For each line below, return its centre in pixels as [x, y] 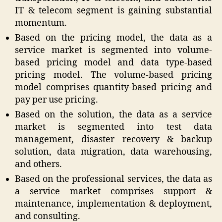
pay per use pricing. [56, 100]
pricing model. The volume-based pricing [113, 75]
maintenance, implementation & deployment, [113, 204]
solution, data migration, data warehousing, [113, 152]
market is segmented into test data [113, 127]
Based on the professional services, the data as [113, 179]
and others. [38, 165]
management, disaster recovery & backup [113, 140]
